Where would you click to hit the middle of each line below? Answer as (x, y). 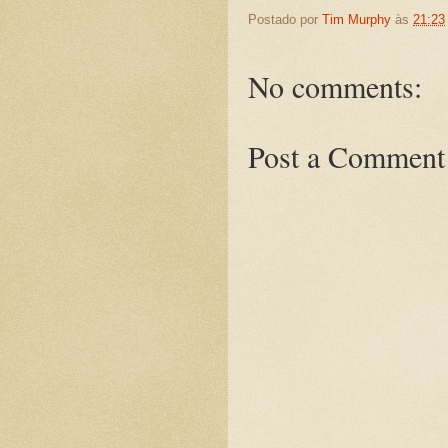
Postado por (285, 19)
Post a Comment (346, 156)
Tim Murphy (356, 19)
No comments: (335, 86)
